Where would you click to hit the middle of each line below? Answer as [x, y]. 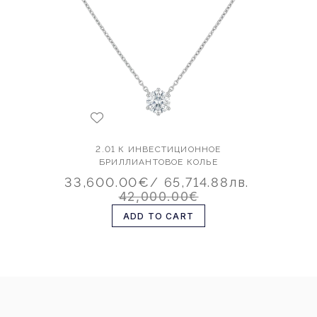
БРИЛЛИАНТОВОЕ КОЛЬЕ [158, 162]
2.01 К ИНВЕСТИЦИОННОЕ [158, 150]
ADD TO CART [158, 216]
